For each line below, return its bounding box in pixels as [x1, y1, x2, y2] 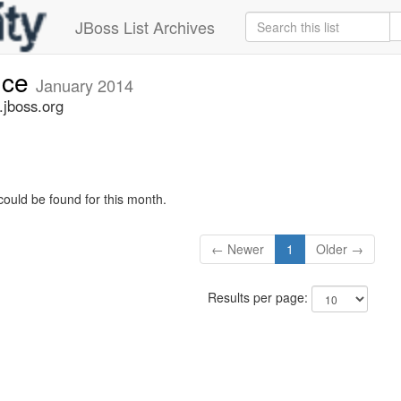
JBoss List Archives [75, 15, 215, 38]
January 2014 [36, 73, 133, 97]
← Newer [211, 240, 265, 259]
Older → [316, 240, 364, 259]
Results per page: [207, 288, 311, 307]
